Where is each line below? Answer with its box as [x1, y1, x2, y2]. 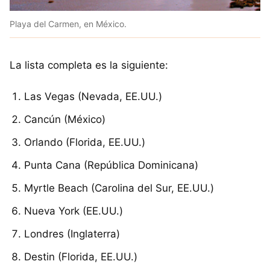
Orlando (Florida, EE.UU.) [24, 136, 145, 148]
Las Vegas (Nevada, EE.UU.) [24, 90, 162, 102]
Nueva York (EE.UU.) [24, 204, 123, 217]
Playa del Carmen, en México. [10, 18, 127, 29]
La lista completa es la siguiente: [10, 58, 168, 71]
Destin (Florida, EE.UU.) [24, 250, 137, 263]
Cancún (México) [24, 113, 105, 125]
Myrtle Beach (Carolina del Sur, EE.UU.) [24, 181, 214, 194]
